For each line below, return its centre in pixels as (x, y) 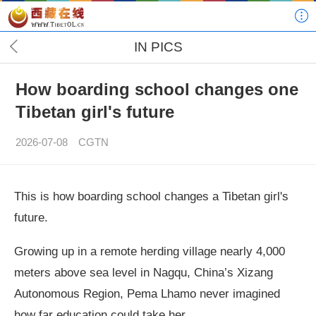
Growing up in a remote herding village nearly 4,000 (150, 251)
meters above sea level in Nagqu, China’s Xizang (144, 272)
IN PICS (158, 47)
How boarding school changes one (157, 90)
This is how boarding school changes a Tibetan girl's (152, 196)
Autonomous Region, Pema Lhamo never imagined (147, 293)
